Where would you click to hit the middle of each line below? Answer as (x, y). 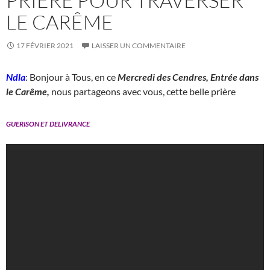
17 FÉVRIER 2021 (45, 45)
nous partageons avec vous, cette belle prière (143, 91)
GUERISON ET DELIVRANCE (48, 124)
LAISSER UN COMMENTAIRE (139, 45)
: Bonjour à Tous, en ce (71, 77)
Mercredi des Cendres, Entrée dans (188, 77)
